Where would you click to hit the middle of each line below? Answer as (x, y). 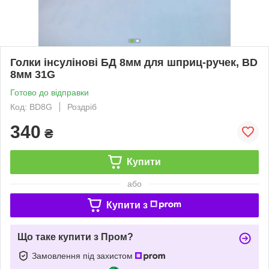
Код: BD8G (31, 107)
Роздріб (82, 107)
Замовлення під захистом (83, 255)
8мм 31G (33, 74)
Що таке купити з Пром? (75, 237)
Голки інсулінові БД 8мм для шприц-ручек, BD (134, 62)
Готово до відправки (50, 92)
